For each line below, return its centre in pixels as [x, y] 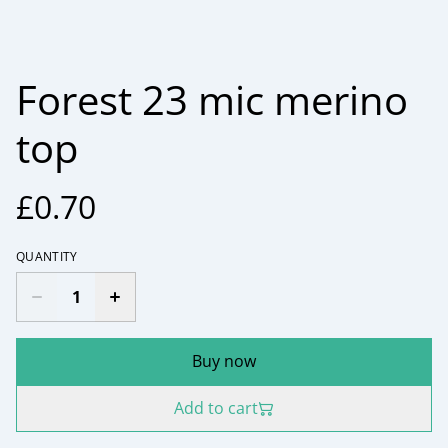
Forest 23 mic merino [212, 99]
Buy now [224, 361]
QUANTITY [47, 256]
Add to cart [216, 408]
